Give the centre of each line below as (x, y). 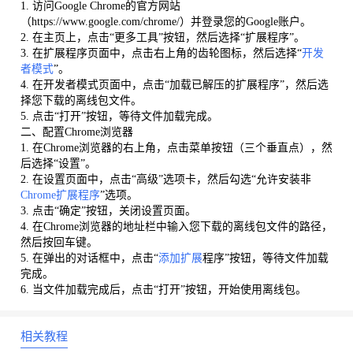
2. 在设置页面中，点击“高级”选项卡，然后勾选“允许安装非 (165, 180)
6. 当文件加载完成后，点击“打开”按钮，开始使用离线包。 (163, 290)
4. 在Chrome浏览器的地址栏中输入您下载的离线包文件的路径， (176, 227)
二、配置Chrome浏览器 (76, 132)
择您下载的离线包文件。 (81, 101)
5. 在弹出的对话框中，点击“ (89, 258)
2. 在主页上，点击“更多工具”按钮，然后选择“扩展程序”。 (162, 38)
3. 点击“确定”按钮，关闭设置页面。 (108, 211)
